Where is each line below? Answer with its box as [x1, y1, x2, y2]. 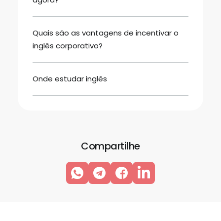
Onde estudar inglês [33, 74, 107, 84]
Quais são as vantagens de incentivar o [33, 28, 179, 38]
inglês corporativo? [33, 40, 103, 51]
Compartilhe [81, 139, 140, 153]
